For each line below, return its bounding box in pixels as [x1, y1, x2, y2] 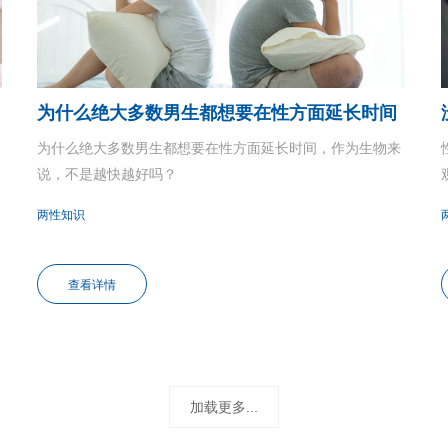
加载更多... [190, 399, 258, 416]
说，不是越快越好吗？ [36, 166, 177, 183]
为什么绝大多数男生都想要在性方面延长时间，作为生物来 [36, 140, 401, 157]
